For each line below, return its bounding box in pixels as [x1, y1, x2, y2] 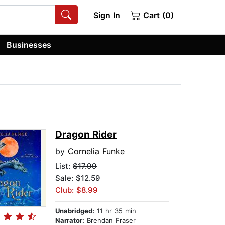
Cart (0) [141, 10, 174, 20]
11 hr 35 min [94, 207, 137, 215]
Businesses [7, 39, 52, 50]
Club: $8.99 [55, 185, 98, 195]
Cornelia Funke [68, 146, 125, 157]
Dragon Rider [55, 129, 117, 141]
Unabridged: [55, 207, 95, 215]
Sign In [93, 10, 120, 20]
